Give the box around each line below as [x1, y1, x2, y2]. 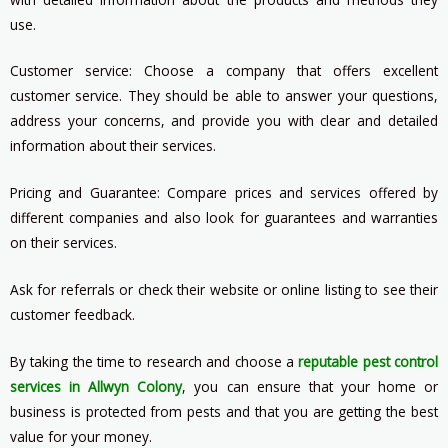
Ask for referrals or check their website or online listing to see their [10, 280, 438, 300]
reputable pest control [298, 352, 439, 372]
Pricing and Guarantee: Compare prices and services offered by [10, 183, 438, 203]
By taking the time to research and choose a [10, 352, 299, 372]
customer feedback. [10, 305, 135, 325]
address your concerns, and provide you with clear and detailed [10, 111, 438, 131]
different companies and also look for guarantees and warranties [10, 208, 438, 228]
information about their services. [10, 136, 216, 156]
